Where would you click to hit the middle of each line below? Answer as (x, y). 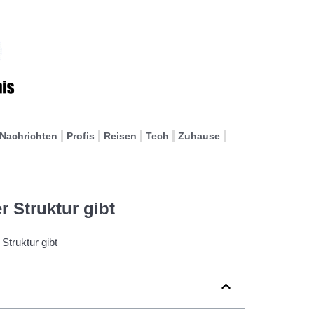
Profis (81, 136)
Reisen (120, 136)
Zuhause (199, 136)
